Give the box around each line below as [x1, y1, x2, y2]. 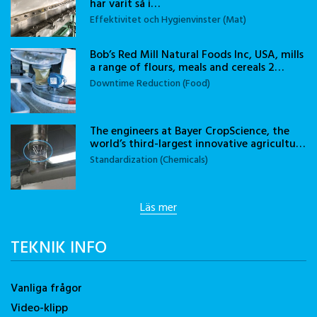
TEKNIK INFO [11, 234, 107, 262]
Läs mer [140, 198, 177, 217]
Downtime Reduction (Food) [90, 74, 210, 91]
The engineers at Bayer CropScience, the [90, 122, 289, 141]
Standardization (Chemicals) [90, 151, 208, 168]
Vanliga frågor [11, 278, 82, 297]
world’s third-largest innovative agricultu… [90, 134, 305, 154]
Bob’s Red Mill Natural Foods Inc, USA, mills [90, 45, 304, 64]
